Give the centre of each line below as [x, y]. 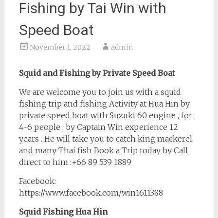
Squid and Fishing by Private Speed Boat [97, 73]
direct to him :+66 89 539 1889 [75, 162]
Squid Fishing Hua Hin [63, 211]
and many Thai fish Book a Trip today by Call [103, 150]
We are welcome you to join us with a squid [100, 92]
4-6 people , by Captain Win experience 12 [98, 127]
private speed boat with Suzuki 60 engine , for [105, 115]
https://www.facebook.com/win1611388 [91, 192]
